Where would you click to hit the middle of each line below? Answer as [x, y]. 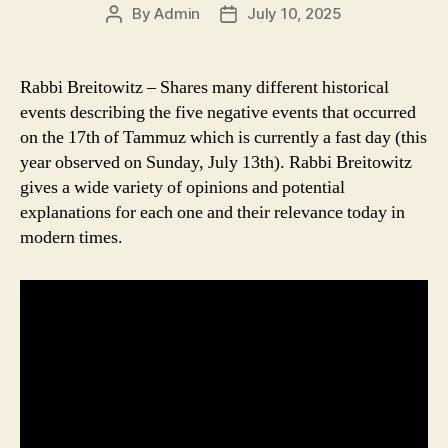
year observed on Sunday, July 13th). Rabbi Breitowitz [216, 163]
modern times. [71, 238]
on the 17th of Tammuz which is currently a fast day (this [223, 138]
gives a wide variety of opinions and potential [182, 188]
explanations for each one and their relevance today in [212, 213]
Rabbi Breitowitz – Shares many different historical [204, 88]
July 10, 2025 [294, 14]
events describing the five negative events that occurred [218, 113]
